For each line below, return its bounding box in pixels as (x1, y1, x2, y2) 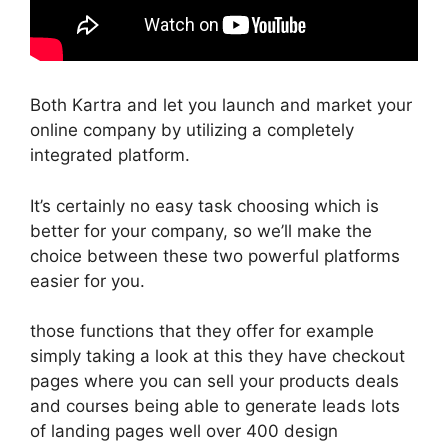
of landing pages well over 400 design (30, 421, 338, 441)
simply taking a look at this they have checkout (30, 346, 405, 366)
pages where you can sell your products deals (30, 371, 399, 391)
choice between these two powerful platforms (30, 245, 400, 266)
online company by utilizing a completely (30, 120, 354, 140)
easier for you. (30, 270, 145, 291)
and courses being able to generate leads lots (30, 396, 400, 416)
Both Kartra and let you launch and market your (30, 95, 412, 115)
